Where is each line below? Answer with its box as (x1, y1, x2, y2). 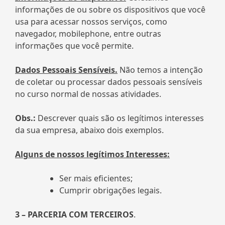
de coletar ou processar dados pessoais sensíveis (15, 76, 202, 87)
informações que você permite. (15, 40, 134, 51)
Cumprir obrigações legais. (59, 184, 162, 196)
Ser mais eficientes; (59, 172, 133, 184)
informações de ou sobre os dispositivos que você (15, 4, 205, 15)
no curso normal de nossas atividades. (15, 88, 161, 99)
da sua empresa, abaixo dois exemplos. (15, 124, 164, 136)
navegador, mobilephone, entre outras (15, 28, 161, 39)
